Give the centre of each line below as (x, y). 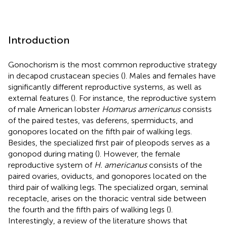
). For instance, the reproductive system (144, 98)
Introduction (39, 40)
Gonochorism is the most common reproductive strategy (112, 64)
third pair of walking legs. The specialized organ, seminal (108, 187)
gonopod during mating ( (53, 154)
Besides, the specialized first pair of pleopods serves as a (109, 142)
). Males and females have (169, 75)
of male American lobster (55, 109)
